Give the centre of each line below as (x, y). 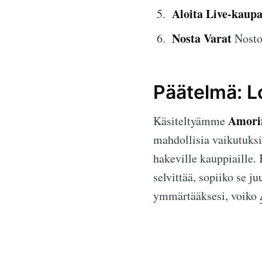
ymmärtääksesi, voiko (206, 195)
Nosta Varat (202, 38)
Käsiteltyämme (191, 120)
